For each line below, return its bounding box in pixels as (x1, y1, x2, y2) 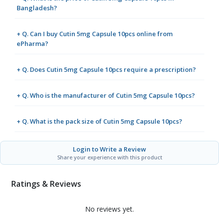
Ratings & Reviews (11, 178, 81, 189)
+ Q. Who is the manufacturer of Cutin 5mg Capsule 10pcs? (17, 91, 195, 100)
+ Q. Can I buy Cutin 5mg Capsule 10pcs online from (17, 29, 173, 39)
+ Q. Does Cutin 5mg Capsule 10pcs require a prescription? (17, 65, 196, 74)
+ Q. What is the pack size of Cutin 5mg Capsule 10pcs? (17, 117, 182, 126)
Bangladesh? (17, 3, 57, 13)
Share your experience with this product (57, 153, 162, 161)
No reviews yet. (85, 204, 134, 214)
